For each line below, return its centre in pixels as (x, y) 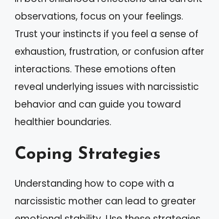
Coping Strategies (88, 155)
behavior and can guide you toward (98, 104)
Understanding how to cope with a (94, 184)
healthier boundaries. (63, 122)
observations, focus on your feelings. (99, 16)
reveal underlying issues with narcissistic (107, 87)
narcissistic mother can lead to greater (105, 201)
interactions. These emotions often (95, 69)
